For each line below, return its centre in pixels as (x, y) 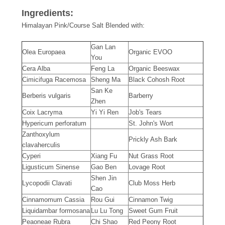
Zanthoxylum (41, 134)
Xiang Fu (104, 156)
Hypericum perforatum (54, 123)
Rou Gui (103, 199)
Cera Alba (36, 68)
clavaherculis (41, 145)
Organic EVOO (150, 52)
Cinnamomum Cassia (53, 199)
